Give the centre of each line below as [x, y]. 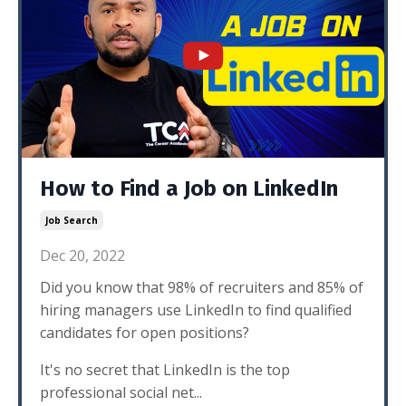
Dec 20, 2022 [82, 256]
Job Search [72, 220]
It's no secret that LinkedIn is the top [165, 370]
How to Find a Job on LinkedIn [189, 188]
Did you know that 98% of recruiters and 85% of [202, 287]
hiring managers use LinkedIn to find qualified [196, 310]
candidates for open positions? [146, 333]
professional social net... [121, 392]
